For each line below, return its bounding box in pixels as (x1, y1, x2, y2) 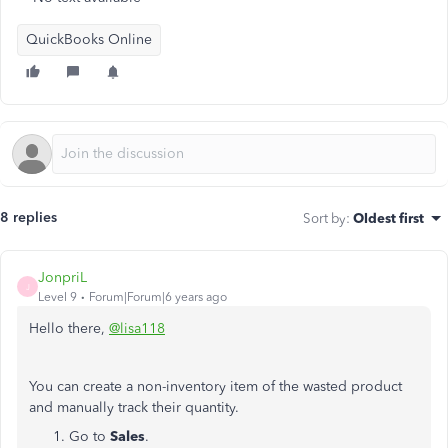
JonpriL (38, 269, 87, 286)
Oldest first (353, 210, 424, 226)
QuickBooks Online (26, 31, 152, 48)
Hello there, (29, 320, 109, 337)
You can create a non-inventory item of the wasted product (29, 378, 402, 395)
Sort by (303, 210, 346, 226)
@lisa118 (109, 320, 165, 337)
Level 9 (38, 290, 77, 304)
